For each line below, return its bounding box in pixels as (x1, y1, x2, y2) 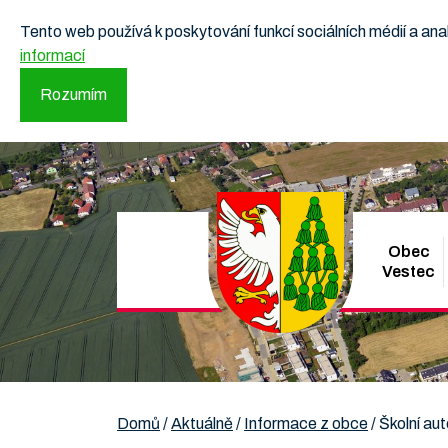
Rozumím (40, 86, 107, 103)
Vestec (382, 263, 436, 280)
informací (20, 47, 85, 64)
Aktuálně (171, 415, 233, 432)
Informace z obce (244, 415, 368, 432)
